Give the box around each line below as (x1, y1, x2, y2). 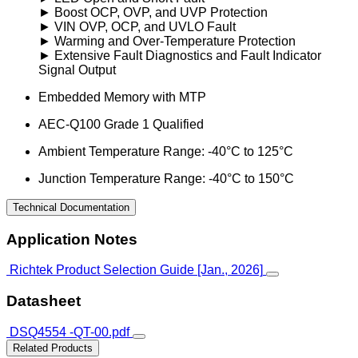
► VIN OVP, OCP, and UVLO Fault (38, 19, 236, 34)
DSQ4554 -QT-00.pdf (10, 324, 133, 339)
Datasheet (6, 292, 81, 310)
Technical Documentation (13, 201, 129, 213)
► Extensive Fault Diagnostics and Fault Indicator (38, 48, 321, 62)
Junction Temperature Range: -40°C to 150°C (38, 171, 294, 185)
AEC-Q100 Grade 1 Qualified (38, 117, 204, 131)
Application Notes (6, 230, 137, 248)
